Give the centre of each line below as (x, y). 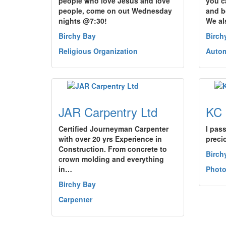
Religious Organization (98, 51)
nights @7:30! (83, 21)
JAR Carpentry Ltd (108, 112)
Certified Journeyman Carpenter (114, 129)
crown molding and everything (111, 159)
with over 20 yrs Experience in (110, 139)
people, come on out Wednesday (115, 11)
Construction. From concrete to (113, 149)
